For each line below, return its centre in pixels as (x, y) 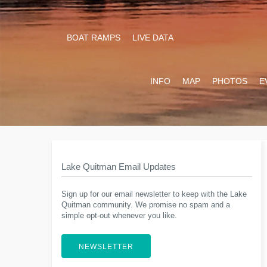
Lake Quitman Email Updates (119, 167)
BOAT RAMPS (94, 38)
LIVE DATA (153, 38)
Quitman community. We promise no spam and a (146, 205)
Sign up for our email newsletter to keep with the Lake (154, 194)
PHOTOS (230, 81)
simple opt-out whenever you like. (119, 216)
